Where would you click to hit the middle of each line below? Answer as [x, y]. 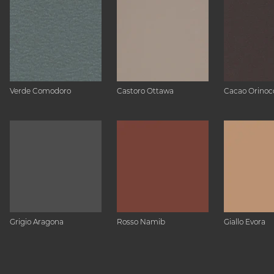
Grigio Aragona [37, 222]
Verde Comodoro [40, 91]
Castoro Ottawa [145, 91]
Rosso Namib [141, 222]
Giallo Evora [245, 222]
